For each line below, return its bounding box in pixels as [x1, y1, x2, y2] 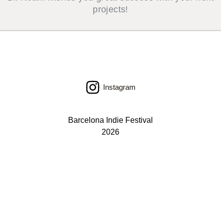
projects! [93, 4, 128, 15]
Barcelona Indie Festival [68, 116, 153, 125]
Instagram [103, 83, 136, 92]
